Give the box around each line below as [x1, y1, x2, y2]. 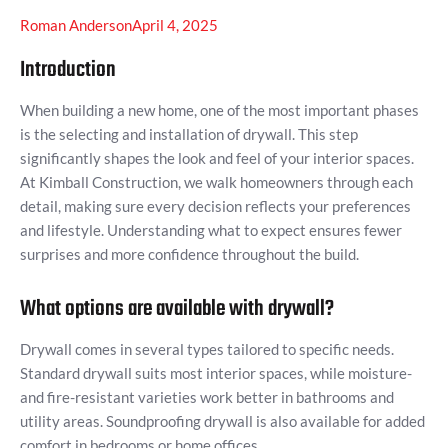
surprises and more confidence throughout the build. [20, 245, 359, 264]
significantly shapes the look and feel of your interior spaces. [20, 149, 414, 168]
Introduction [20, 53, 116, 88]
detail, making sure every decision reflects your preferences [20, 197, 411, 216]
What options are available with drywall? [20, 292, 334, 327]
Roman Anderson [20, 16, 132, 35]
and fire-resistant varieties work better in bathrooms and [20, 388, 394, 407]
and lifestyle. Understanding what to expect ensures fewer [20, 221, 402, 240]
